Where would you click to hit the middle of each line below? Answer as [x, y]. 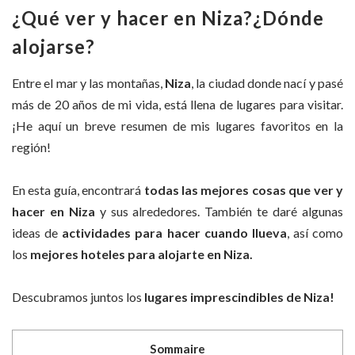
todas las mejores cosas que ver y [242, 190]
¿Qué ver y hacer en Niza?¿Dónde [168, 17]
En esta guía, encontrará [77, 190]
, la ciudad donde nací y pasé [267, 82]
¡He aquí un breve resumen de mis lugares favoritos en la [177, 125]
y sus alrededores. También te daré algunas [221, 212]
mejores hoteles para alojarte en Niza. [141, 254]
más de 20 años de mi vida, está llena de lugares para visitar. [177, 104]
